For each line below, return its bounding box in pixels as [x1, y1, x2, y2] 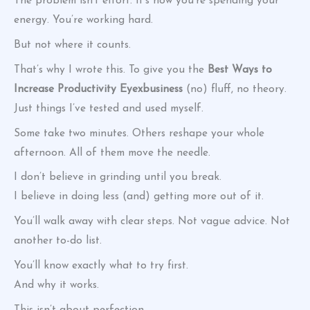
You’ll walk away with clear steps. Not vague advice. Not [14, 216, 290, 228]
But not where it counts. [14, 39, 131, 51]
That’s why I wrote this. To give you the [14, 64, 208, 75]
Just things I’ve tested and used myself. [14, 102, 203, 114]
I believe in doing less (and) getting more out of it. [14, 191, 264, 203]
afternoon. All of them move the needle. [14, 147, 210, 158]
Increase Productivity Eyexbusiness [14, 83, 183, 95]
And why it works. [14, 279, 99, 291]
